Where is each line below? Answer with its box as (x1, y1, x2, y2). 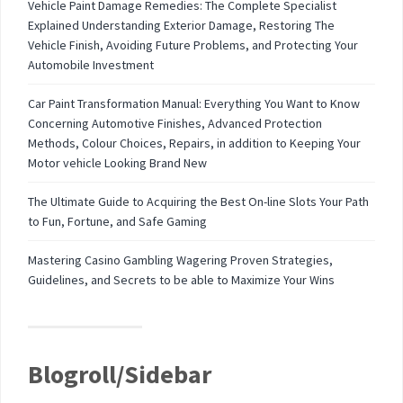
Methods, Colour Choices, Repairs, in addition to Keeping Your (28, 135, 361, 152)
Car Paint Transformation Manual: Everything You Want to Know (28, 95, 360, 112)
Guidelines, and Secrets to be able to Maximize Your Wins (28, 272, 335, 289)
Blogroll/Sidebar (28, 358, 211, 391)
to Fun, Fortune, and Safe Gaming (28, 213, 207, 230)
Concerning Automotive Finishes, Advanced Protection (28, 115, 322, 132)
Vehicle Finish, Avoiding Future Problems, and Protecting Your (28, 37, 358, 54)
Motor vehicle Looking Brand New (28, 155, 207, 172)
